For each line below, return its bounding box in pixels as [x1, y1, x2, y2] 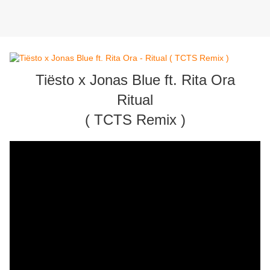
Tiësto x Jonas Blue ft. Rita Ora [35, 72, 235, 89]
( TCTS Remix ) [84, 111, 186, 128]
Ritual [117, 92, 153, 108]
